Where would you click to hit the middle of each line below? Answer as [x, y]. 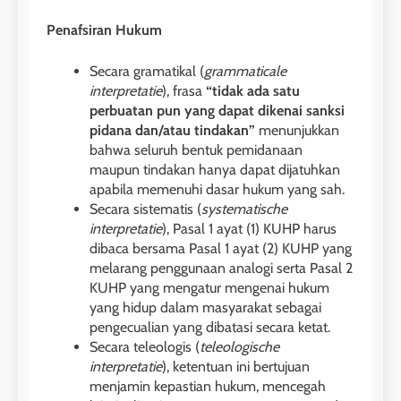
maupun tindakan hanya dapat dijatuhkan [215, 170]
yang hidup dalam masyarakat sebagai [205, 308]
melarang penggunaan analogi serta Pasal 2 [221, 269]
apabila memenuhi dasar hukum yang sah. [217, 190]
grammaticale [245, 72]
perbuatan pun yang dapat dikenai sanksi [217, 111]
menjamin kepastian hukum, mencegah [208, 387]
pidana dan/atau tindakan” [172, 131]
